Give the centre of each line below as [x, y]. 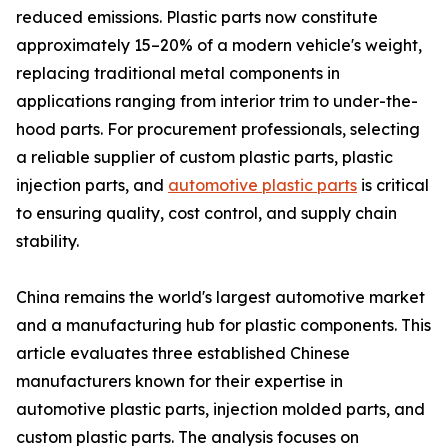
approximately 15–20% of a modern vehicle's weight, [219, 45]
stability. [47, 241]
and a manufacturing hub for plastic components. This [223, 325]
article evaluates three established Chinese [183, 353]
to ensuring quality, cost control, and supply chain [206, 213]
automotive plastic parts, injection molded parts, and [220, 409]
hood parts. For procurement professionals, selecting [218, 129]
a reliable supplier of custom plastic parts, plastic [204, 157]
